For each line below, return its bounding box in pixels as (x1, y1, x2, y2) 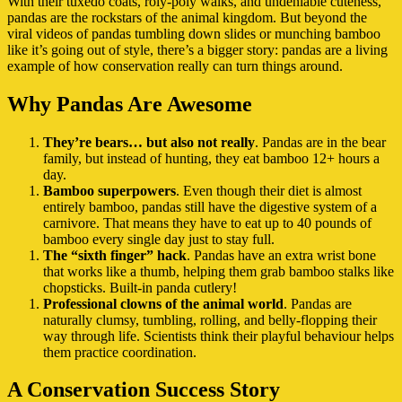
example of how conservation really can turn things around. (7, 57, 343, 74)
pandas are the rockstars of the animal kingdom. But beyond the (7, 9, 367, 25)
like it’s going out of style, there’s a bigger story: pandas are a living (7, 41, 388, 57)
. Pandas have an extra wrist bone (187, 247, 376, 263)
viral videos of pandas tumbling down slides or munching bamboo (7, 25, 380, 41)
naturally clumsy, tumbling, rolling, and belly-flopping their (43, 311, 377, 328)
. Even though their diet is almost (176, 182, 362, 198)
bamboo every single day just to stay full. (43, 231, 275, 247)
